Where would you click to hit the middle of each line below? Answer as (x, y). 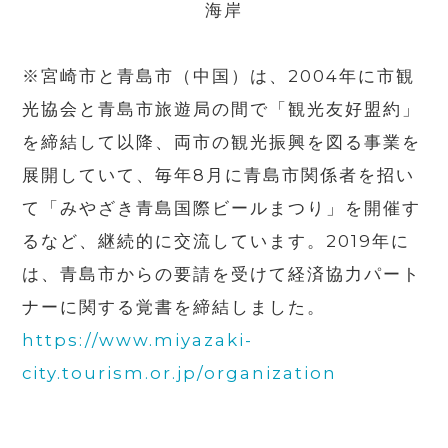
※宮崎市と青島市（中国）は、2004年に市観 (219, 76)
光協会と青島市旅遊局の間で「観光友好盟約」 (222, 109)
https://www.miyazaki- (138, 340)
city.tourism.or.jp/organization (180, 373)
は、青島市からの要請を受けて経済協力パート (222, 274)
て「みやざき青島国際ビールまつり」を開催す (222, 208)
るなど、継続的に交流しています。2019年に (216, 241)
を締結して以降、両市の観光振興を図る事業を (222, 142)
